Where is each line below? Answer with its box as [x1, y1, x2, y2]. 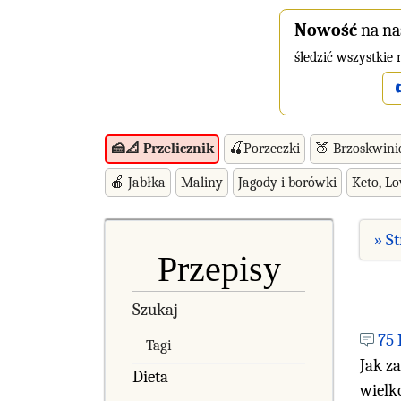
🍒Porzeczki [229, 140, 300, 157]
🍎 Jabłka [110, 174, 166, 191]
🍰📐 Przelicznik [110, 141, 214, 158]
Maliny [181, 174, 223, 191]
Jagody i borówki [238, 174, 337, 191]
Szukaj [132, 299, 178, 320]
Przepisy [157, 248, 281, 289]
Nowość [294, 20, 357, 40]
